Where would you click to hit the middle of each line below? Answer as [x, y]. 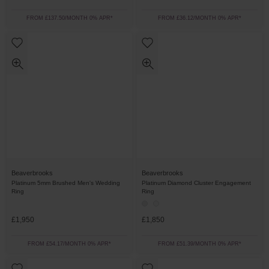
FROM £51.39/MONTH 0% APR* [200, 244]
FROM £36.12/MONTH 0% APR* [200, 18]
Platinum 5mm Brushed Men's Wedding [66, 183]
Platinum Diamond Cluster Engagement [196, 183]
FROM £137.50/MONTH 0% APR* [69, 18]
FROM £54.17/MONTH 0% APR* [69, 244]
